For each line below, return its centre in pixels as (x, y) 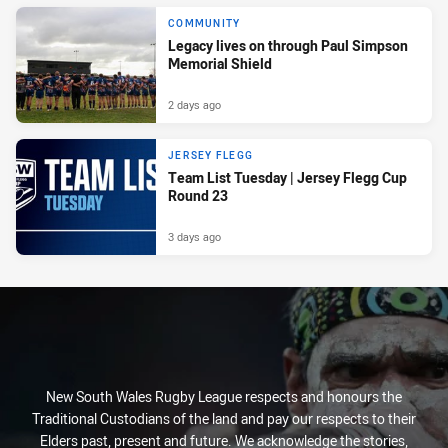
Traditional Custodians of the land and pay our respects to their (224, 418)
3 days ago (194, 236)
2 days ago (194, 104)
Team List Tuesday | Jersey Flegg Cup (287, 177)
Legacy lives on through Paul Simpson (288, 45)
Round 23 (198, 195)
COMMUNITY (204, 23)
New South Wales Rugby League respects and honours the (224, 396)
